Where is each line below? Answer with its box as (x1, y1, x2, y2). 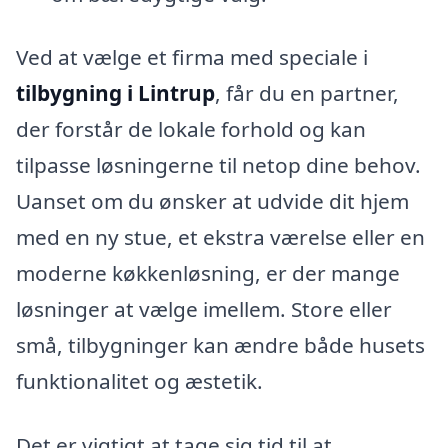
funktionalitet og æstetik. (16, 367, 263, 396)
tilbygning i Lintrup (16, 79, 215, 108)
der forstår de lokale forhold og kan (16, 115, 366, 144)
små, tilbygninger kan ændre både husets (16, 331, 425, 360)
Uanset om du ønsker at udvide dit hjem (16, 187, 409, 216)
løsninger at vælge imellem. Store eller (16, 295, 392, 324)
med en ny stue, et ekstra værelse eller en (16, 223, 425, 252)
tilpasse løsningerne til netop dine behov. (16, 151, 421, 180)
